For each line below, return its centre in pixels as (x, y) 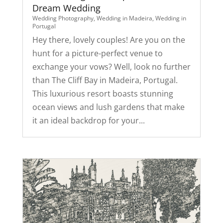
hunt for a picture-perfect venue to (97, 54)
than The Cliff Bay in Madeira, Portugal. (105, 80)
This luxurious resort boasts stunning (103, 94)
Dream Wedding (66, 8)
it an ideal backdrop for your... (88, 121)
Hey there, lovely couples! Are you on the (109, 40)
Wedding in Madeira (124, 18)
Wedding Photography (63, 18)
